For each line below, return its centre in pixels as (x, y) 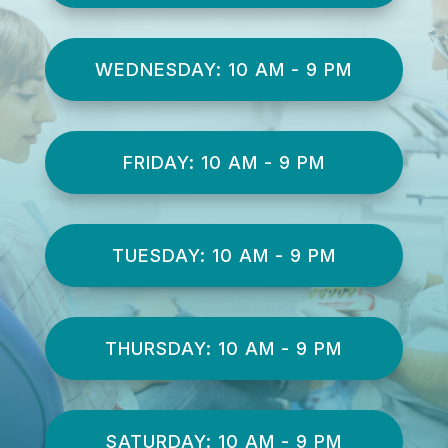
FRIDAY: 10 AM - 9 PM (223, 162)
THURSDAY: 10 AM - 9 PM (224, 348)
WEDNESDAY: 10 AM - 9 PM (224, 69)
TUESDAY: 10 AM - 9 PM (223, 255)
